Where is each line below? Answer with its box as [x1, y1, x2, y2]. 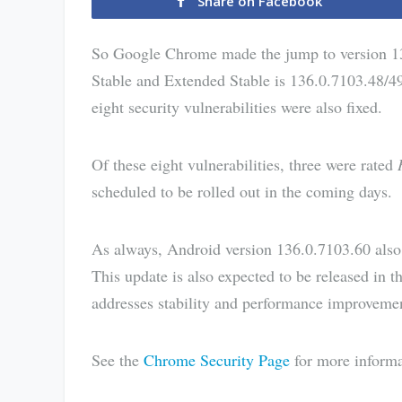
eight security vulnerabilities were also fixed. [92, 96, 382, 118]
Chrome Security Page [144, 349, 290, 371]
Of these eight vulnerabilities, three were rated [92, 153, 398, 175]
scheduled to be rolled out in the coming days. [92, 180, 392, 202]
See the [92, 349, 144, 371]
